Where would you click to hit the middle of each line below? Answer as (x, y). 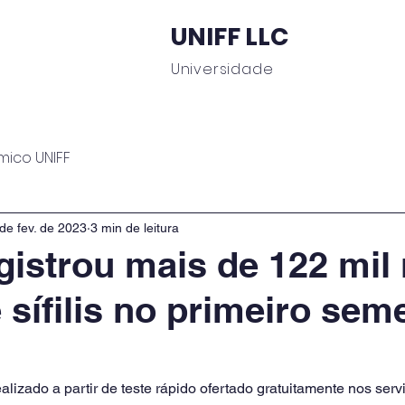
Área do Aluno (185, 108)
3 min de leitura (135, 227)
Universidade (222, 69)
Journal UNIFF (315, 108)
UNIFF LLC (229, 37)
